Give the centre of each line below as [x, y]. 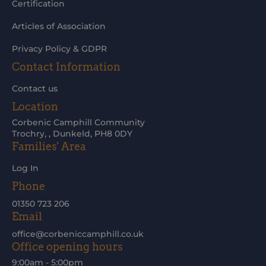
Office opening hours [67, 247]
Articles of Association [59, 26]
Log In [25, 168]
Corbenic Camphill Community [78, 122]
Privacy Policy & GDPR [59, 49]
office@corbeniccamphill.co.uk [78, 234]
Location [35, 107]
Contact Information [66, 67]
